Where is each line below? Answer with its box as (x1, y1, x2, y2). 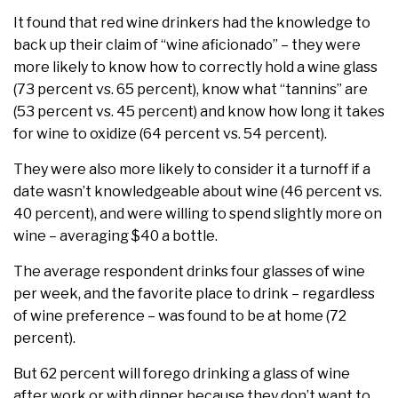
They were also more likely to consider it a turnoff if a (13, 161, 370, 179)
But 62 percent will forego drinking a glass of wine (13, 365, 350, 383)
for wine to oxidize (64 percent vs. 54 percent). (13, 125, 327, 143)
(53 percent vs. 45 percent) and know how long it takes (13, 103, 385, 121)
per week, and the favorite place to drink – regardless (13, 285, 375, 303)
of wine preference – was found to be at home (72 (13, 307, 346, 325)
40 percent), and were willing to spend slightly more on (13, 205, 382, 223)
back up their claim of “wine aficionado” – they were (13, 36, 361, 54)
